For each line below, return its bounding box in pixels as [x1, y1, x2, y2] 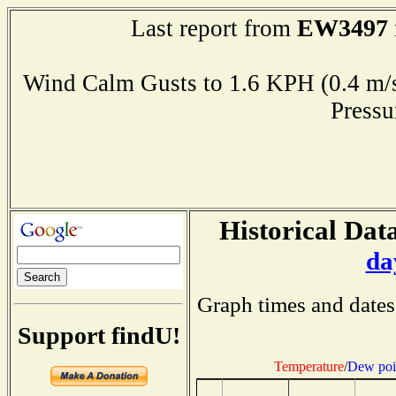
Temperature [273, 358, 344, 374]
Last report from [131, 15, 297, 42]
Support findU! [17, 321, 180, 349]
